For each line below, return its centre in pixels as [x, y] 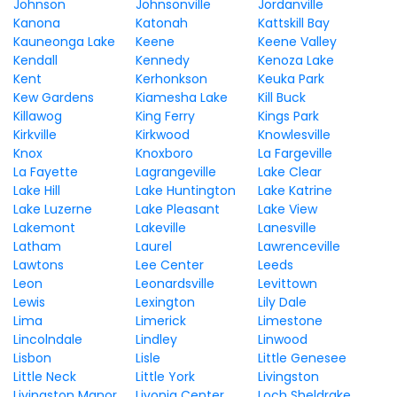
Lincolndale [48, 339]
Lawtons [39, 265]
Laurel [153, 246]
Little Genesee [302, 358]
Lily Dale [282, 302]
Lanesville [287, 228]
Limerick [160, 321]
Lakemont [44, 228]
